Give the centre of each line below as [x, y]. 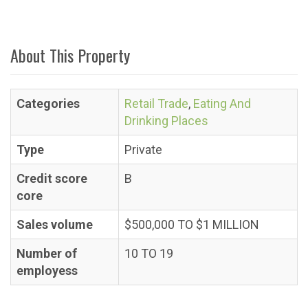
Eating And [222, 103]
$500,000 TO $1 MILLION [192, 224]
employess [47, 271]
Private [143, 150]
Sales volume [55, 224]
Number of [47, 253]
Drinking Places [166, 121]
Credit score [52, 178]
